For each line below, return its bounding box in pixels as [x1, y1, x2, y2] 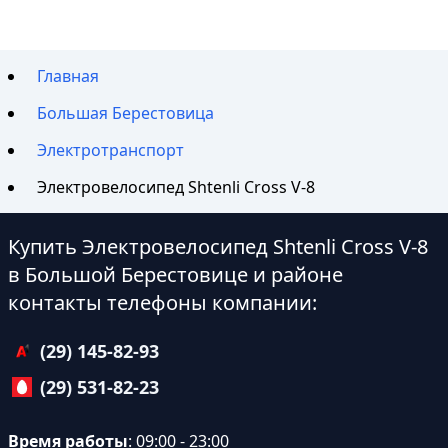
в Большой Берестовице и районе [8, 261, 343, 289]
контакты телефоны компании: [8, 289, 317, 317]
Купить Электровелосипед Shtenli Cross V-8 [8, 233, 428, 261]
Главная [37, 65, 100, 88]
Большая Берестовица [37, 102, 215, 125]
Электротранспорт [37, 138, 185, 161]
